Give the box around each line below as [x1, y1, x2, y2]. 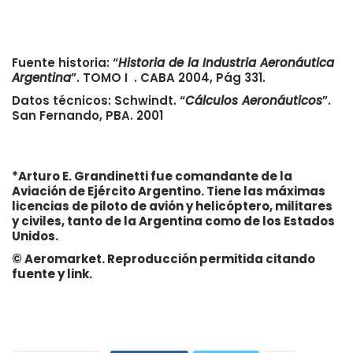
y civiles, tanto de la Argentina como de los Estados [12, 212, 335, 229]
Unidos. [12, 227, 58, 244]
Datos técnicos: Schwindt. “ [12, 91, 185, 109]
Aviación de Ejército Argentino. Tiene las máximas [12, 182, 325, 199]
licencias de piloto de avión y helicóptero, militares [12, 197, 333, 214]
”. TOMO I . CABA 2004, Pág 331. [71, 69, 266, 86]
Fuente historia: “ [12, 54, 118, 71]
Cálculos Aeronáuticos [185, 91, 322, 109]
